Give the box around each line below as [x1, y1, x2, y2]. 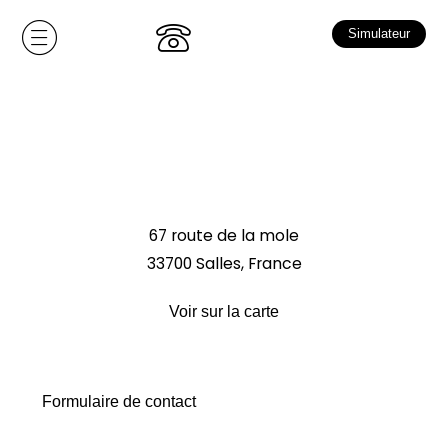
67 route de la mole [149, 224, 299, 248]
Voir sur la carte [169, 303, 279, 321]
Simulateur [347, 27, 410, 42]
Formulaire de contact [42, 393, 196, 411]
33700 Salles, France [146, 252, 302, 276]
